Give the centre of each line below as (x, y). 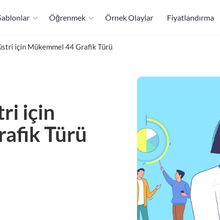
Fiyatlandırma (191, 17)
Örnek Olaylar (129, 17)
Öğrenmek (67, 17)
